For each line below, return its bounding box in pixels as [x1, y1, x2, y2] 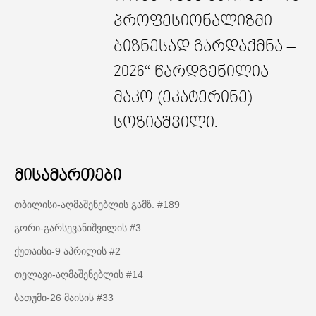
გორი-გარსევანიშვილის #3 [14, 222, 141, 234]
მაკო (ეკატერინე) [113, 89, 253, 107]
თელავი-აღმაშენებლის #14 [14, 269, 143, 281]
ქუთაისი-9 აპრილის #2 [14, 245, 121, 257]
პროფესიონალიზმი [113, 13, 272, 30]
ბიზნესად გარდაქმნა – [113, 38, 296, 56]
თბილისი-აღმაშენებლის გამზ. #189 [14, 199, 180, 211]
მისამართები [14, 167, 121, 185]
